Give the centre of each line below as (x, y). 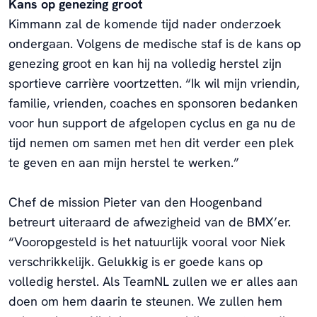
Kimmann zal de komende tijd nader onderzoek (145, 24)
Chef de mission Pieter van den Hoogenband (136, 202)
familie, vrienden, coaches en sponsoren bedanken (153, 103)
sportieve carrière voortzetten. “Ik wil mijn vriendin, (154, 83)
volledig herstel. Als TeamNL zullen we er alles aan (153, 282)
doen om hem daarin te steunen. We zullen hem (145, 301)
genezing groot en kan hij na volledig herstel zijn (145, 64)
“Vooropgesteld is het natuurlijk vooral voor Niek (147, 242)
